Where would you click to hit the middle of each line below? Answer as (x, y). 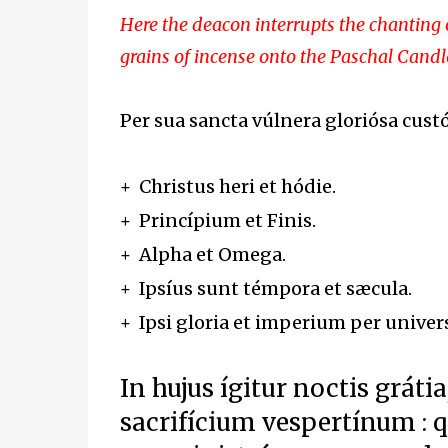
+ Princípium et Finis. (219, 220)
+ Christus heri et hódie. (229, 186)
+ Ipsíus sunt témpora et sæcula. (267, 288)
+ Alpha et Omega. (204, 254)
